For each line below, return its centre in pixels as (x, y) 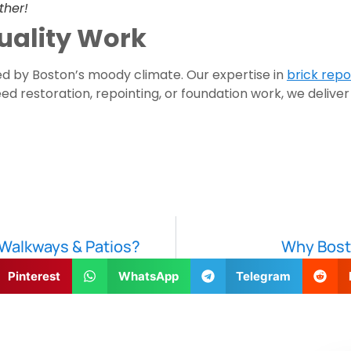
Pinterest (34, 276)
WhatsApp (148, 276)
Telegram (263, 276)
